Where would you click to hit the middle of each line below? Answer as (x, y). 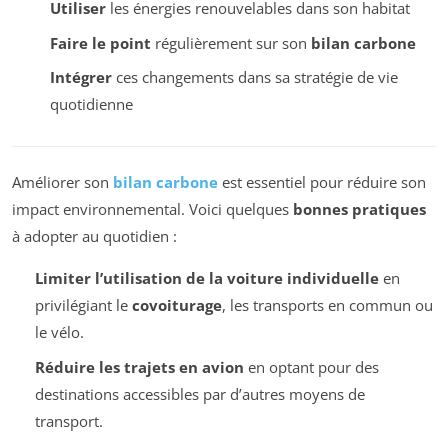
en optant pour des (311, 366)
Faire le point (100, 42)
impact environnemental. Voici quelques (152, 209)
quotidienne (91, 104)
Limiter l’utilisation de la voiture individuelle (206, 278)
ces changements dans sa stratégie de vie (254, 77)
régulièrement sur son (230, 42)
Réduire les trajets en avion (139, 366)
